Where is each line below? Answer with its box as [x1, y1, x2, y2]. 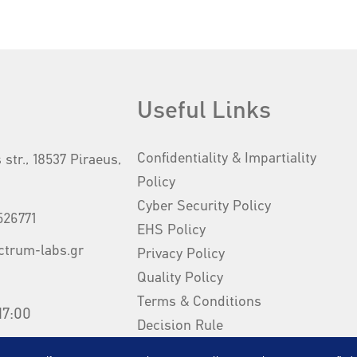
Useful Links [137, 100, 272, 124]
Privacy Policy [137, 247, 226, 262]
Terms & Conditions [137, 295, 262, 310]
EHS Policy [137, 223, 206, 238]
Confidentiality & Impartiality [137, 151, 317, 167]
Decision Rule [137, 319, 224, 334]
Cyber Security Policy [137, 199, 272, 214]
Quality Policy [137, 271, 224, 286]
